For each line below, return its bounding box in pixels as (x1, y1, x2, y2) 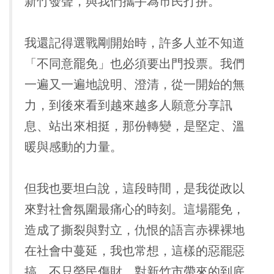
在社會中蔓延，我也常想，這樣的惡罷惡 (24, 243, 245, 259)
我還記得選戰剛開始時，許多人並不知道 (24, 35, 245, 51)
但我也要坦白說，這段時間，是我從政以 (24, 181, 245, 196)
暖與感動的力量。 (24, 139, 122, 155)
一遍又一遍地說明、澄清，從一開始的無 (24, 77, 245, 92)
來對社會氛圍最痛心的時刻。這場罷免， (24, 202, 245, 217)
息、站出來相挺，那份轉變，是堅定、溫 (24, 119, 245, 134)
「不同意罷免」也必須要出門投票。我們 (24, 56, 245, 72)
